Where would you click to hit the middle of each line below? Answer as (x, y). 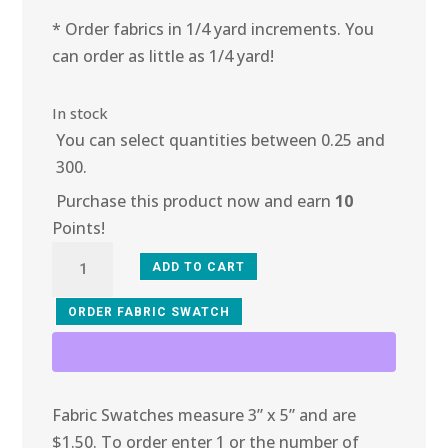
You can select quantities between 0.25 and (221, 139)
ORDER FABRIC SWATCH (149, 311)
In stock (80, 112)
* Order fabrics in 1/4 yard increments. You (213, 28)
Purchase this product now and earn (196, 201)
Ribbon (78, 335)
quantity (84, 362)
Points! (79, 228)
